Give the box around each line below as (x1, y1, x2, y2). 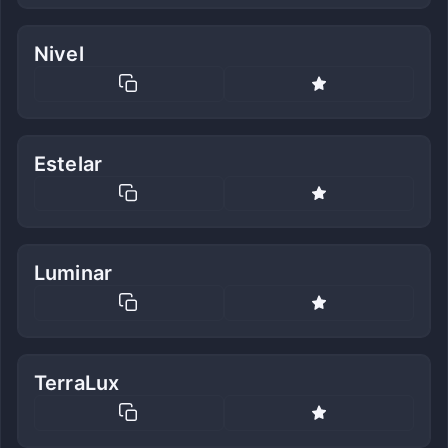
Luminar (34, 261, 113, 286)
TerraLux (34, 370, 120, 395)
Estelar (34, 151, 103, 176)
